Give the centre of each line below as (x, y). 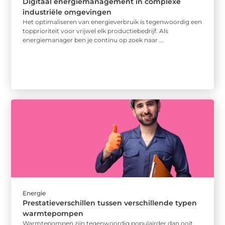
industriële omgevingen (67, 12)
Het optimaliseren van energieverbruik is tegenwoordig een (113, 22)
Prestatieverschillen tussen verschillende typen (110, 203)
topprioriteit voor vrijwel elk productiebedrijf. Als (96, 31)
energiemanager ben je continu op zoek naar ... (93, 40)
